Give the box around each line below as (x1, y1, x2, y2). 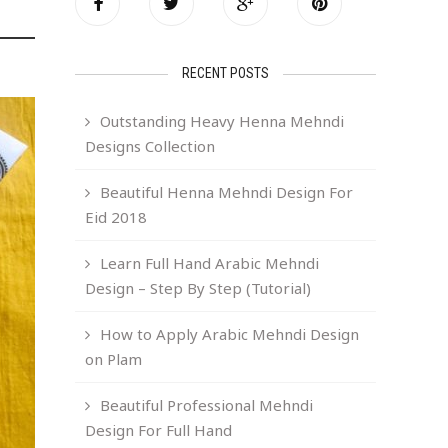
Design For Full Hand (85, 420, 233, 440)
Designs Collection (85, 136, 216, 156)
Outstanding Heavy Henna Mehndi (100, 111, 345, 131)
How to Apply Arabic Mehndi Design (100, 324, 360, 344)
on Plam (85, 349, 143, 369)
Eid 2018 (85, 207, 148, 227)
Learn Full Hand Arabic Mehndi (100, 253, 320, 273)
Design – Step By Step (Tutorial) (85, 278, 312, 298)
